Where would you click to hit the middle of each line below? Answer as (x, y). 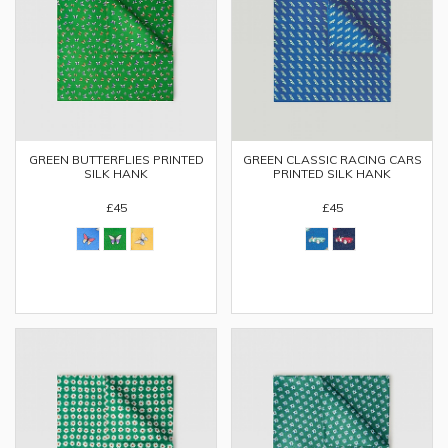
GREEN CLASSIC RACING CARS (332, 159)
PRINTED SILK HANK (332, 173)
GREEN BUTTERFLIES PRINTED (116, 159)
